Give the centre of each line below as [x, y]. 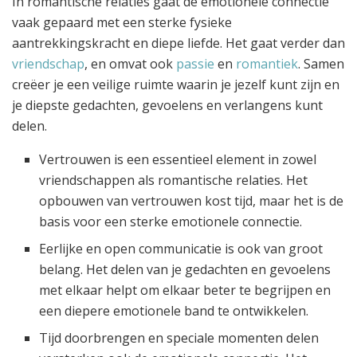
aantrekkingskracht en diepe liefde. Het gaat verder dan [178, 43]
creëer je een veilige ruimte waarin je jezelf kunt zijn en [176, 85]
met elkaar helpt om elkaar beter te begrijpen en [185, 290]
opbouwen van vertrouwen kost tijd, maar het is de [192, 201]
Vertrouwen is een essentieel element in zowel [178, 160]
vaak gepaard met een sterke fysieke [122, 23]
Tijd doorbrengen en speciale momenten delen [179, 338]
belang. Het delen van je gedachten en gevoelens [185, 270]
